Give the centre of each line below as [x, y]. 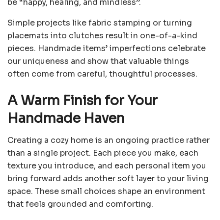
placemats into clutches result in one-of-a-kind [102, 36]
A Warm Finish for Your [82, 100]
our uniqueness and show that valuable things [98, 61]
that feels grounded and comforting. [80, 204]
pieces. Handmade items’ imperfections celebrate [107, 49]
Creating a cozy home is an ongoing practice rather [109, 140]
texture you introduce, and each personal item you [107, 165]
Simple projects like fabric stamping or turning [100, 23]
